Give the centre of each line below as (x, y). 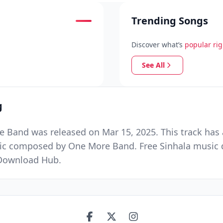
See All (153, 65)
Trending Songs (170, 21)
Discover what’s (157, 45)
